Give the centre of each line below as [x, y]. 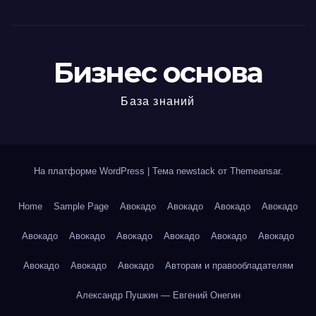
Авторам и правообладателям [229, 266]
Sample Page [81, 206]
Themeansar [255, 171]
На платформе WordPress [90, 171]
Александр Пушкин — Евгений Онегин [158, 295]
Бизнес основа [158, 72]
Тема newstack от [191, 171]
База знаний [158, 101]
